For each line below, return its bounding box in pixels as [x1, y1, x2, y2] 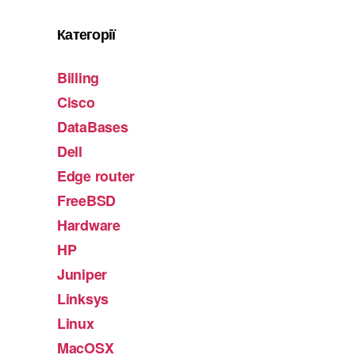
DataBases [57, 116, 128, 138]
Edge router [57, 166, 136, 187]
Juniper [57, 264, 108, 285]
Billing [57, 67, 100, 89]
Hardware [57, 215, 120, 236]
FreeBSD [57, 190, 116, 212]
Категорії [57, 24, 116, 45]
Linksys [57, 288, 109, 310]
